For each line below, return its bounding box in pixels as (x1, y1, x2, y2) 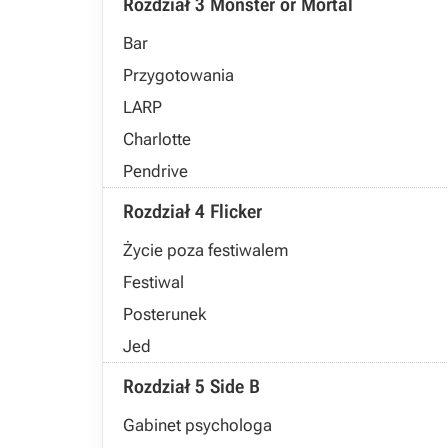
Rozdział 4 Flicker (123, 200, 262, 223)
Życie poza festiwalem (123, 240, 288, 260)
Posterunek (123, 304, 206, 324)
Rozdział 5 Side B (123, 375, 260, 398)
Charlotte (123, 129, 191, 149)
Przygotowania (123, 65, 234, 85)
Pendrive (123, 161, 188, 181)
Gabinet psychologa (123, 415, 272, 435)
